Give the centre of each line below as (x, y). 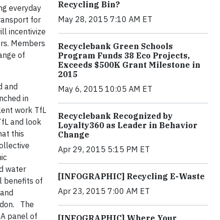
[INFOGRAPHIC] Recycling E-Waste (131, 176)
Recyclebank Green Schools (115, 46)
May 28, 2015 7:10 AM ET (105, 19)
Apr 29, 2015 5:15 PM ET (104, 149)
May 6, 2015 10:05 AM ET (105, 89)
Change (74, 135)
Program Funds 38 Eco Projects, (124, 55)
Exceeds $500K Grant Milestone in (129, 65)
